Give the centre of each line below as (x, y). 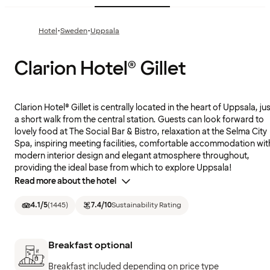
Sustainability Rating (146, 206)
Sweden (74, 31)
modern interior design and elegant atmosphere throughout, (132, 156)
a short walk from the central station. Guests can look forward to (139, 120)
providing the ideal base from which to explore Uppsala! (123, 168)
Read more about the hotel (65, 181)
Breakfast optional (90, 245)
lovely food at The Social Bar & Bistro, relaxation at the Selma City (141, 132)
